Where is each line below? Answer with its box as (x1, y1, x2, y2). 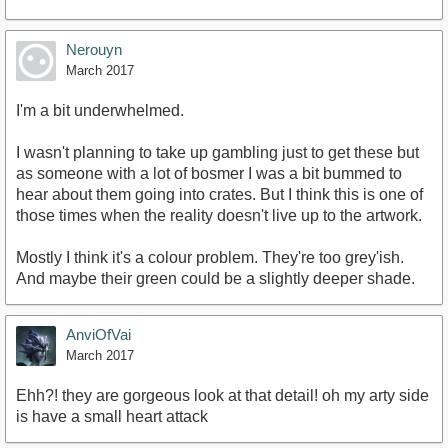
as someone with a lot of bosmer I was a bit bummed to (16, 165, 402, 183)
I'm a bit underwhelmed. (16, 102, 184, 120)
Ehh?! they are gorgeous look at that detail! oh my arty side (16, 387, 429, 405)
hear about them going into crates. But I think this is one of (16, 186, 423, 204)
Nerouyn (66, 41, 122, 59)
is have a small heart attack (16, 408, 208, 426)
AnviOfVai (66, 326, 131, 344)
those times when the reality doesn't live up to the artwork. (16, 207, 422, 225)
